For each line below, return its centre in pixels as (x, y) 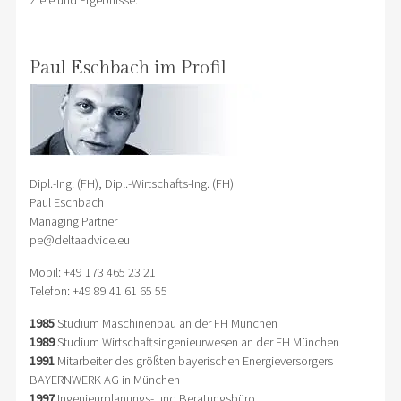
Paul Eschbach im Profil (128, 68)
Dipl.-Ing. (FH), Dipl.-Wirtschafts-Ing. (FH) (131, 183)
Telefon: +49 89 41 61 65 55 (98, 290)
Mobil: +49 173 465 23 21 (92, 272)
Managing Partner (73, 221)
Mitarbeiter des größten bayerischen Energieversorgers (193, 360)
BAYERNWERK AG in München (104, 379)
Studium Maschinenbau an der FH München (166, 323)
